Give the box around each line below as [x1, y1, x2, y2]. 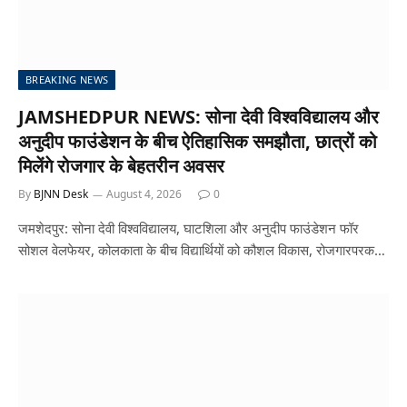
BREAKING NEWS [25, 72, 109, 86]
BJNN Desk [34, 185, 88, 202]
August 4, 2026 [106, 185, 182, 202]
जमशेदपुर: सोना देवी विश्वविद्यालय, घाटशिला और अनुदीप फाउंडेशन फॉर [18, 218, 359, 237]
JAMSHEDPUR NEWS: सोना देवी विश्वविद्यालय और [18, 104, 379, 129]
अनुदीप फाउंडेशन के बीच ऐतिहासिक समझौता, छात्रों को [18, 128, 377, 154]
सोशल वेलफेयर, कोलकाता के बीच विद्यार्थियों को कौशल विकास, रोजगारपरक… [18, 240, 385, 259]
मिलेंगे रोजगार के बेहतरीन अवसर [18, 153, 224, 178]
